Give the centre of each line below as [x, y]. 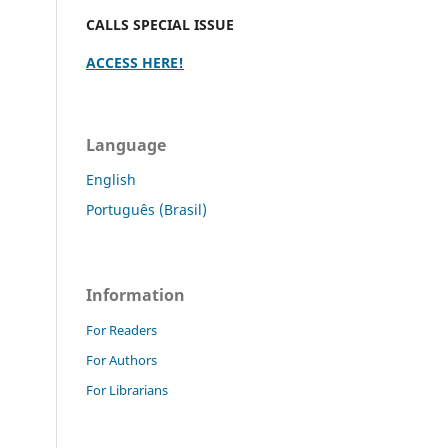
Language [126, 144]
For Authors [121, 359]
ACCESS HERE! [135, 62]
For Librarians [127, 389]
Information [135, 294]
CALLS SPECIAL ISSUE [162, 24]
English [111, 179]
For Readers [121, 329]
